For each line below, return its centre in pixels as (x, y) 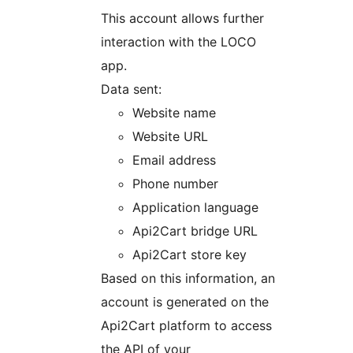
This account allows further (182, 19)
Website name (174, 113)
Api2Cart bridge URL (195, 231)
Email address (174, 160)
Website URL (170, 137)
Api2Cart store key (190, 255)
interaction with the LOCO (178, 42)
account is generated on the (185, 302)
